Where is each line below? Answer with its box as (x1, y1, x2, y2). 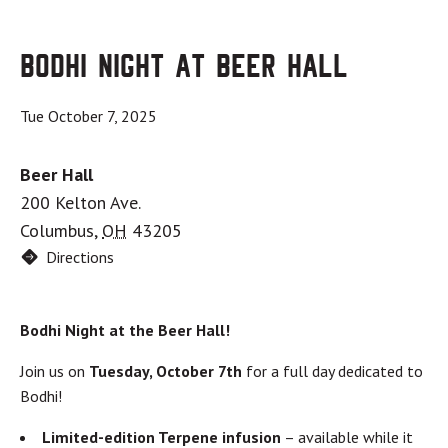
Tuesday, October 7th (89, 360, 246, 381)
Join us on (20, 360, 89, 381)
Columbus (20, 218, 94, 242)
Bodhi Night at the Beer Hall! (20, 319, 230, 340)
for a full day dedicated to (246, 360, 423, 381)
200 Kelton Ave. (20, 190, 141, 214)
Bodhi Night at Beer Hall (20, 47, 348, 84)
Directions (45, 246, 114, 267)
